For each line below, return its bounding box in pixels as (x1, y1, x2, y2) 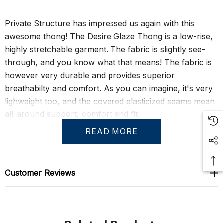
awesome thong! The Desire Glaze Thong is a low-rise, (5, 31, 213, 41)
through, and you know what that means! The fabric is (5, 57, 212, 67)
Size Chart (5, 142, 44, 152)
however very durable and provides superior (5, 70, 175, 80)
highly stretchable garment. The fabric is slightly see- (5, 44, 205, 54)
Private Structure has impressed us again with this (5, 18, 194, 28)
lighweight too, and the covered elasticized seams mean (5, 96, 215, 106)
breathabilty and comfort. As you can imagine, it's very (5, 83, 213, 93)
